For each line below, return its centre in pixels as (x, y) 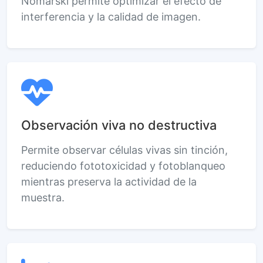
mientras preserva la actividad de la (109, 181)
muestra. (43, 197)
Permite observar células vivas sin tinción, (124, 150)
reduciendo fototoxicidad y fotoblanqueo (123, 166)
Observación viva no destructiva (119, 125)
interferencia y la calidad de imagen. (111, 16)
